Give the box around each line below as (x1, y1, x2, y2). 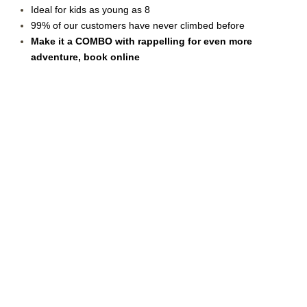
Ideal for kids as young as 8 (31, 4, 150, 16)
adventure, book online (31, 51, 140, 63)
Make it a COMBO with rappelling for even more (31, 36, 252, 47)
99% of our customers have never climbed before (31, 20, 245, 32)
